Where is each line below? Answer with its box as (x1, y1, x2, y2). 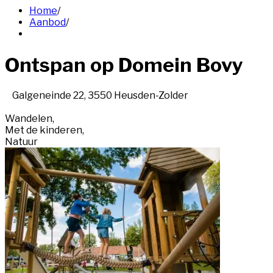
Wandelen (5, 113, 52, 125)
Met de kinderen (5, 124, 82, 136)
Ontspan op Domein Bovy (5, 52, 243, 77)
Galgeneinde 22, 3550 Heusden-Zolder (12, 90, 189, 102)
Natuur (5, 136, 38, 148)
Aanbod (29, 16, 66, 29)
